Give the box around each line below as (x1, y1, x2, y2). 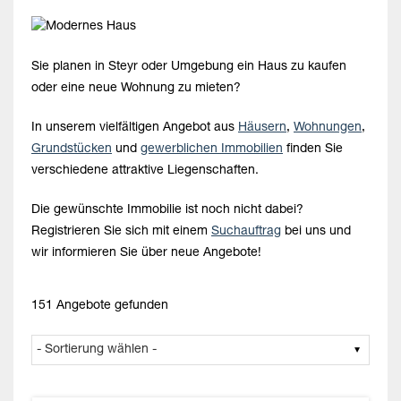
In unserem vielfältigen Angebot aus (31, 121, 238, 134)
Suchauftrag (211, 225, 281, 238)
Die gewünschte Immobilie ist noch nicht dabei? (31, 203, 303, 217)
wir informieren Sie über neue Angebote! (31, 246, 261, 260)
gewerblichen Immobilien (141, 142, 283, 156)
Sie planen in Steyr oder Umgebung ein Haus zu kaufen (31, 60, 346, 73)
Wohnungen (294, 121, 362, 134)
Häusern (238, 121, 286, 134)
